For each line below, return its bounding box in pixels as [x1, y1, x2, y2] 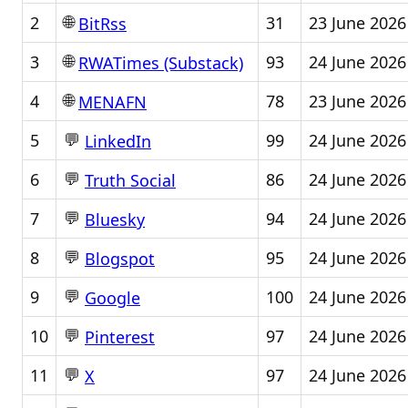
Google [85, 287, 140, 310]
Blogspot [85, 248, 155, 270]
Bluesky [85, 209, 145, 231]
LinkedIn [85, 130, 151, 153]
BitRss [78, 13, 127, 36]
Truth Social [85, 169, 176, 192]
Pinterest [85, 326, 155, 349]
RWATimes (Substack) [78, 52, 243, 75]
